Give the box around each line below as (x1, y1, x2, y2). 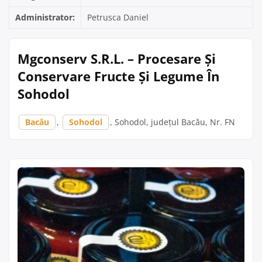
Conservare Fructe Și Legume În (18, 67, 219, 85)
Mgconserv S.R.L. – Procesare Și (18, 50, 216, 67)
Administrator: (15, 12, 75, 23)
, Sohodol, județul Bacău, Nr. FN (110, 116, 235, 127)
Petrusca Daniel (87, 12, 149, 23)
